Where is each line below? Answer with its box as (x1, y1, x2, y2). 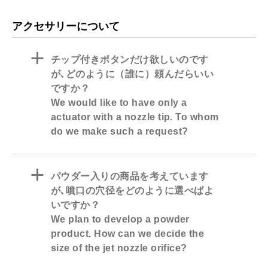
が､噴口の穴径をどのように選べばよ (51, 185, 214, 196)
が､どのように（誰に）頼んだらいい (51, 69, 214, 80)
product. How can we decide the (51, 229, 205, 239)
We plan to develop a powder (51, 214, 190, 225)
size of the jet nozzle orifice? (51, 243, 187, 254)
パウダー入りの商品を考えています (51, 171, 209, 182)
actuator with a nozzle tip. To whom (51, 112, 219, 123)
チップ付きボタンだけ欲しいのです (51, 54, 209, 65)
